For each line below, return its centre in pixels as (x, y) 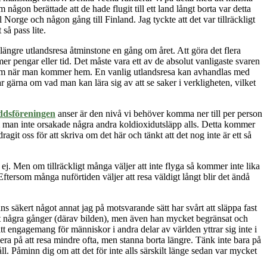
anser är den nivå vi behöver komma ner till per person (159, 114)
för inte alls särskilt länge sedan (154, 251)
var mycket (235, 251)
